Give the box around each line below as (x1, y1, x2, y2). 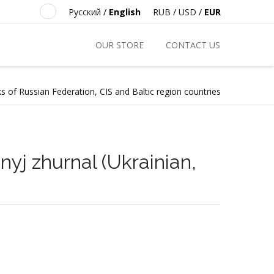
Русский (68, 6, 101, 18)
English (109, 6, 141, 18)
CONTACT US (166, 39, 220, 51)
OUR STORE (95, 39, 144, 51)
